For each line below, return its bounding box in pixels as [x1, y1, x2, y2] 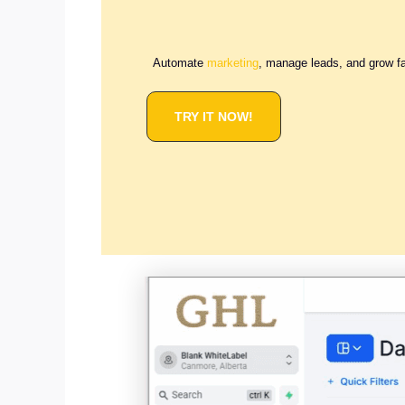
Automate [153, 56, 208, 71]
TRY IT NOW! [174, 108, 253, 124]
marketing [207, 56, 259, 71]
